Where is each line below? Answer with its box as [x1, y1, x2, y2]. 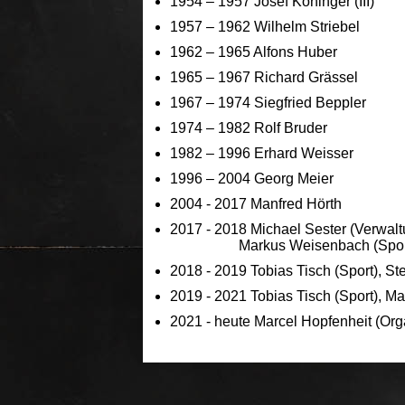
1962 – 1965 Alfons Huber [170, 43, 355, 60]
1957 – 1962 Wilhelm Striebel [170, 18, 363, 34]
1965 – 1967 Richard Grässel [170, 69, 369, 85]
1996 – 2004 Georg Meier [170, 170, 334, 186]
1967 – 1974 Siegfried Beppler [170, 94, 377, 110]
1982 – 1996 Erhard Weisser [170, 145, 357, 161]
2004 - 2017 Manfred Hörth [170, 195, 342, 212]
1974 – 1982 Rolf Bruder [170, 119, 374, 136]
